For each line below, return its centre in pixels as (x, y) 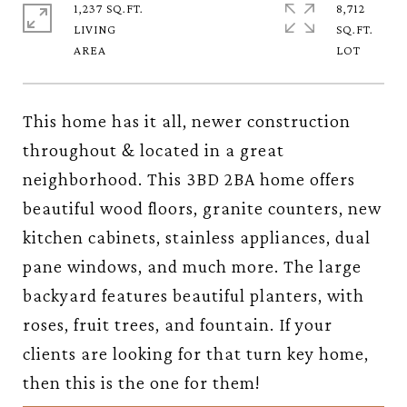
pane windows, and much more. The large (192, 266)
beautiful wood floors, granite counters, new (202, 208)
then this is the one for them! (142, 382)
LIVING (95, 29)
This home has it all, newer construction (187, 121)
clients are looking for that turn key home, (196, 353)
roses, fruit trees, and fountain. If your (178, 324)
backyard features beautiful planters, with (194, 295)
